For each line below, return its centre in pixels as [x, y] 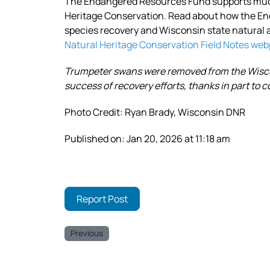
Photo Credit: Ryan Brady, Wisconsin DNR [155, 112]
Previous [87, 234]
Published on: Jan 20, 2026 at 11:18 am [147, 138]
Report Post [102, 199]
